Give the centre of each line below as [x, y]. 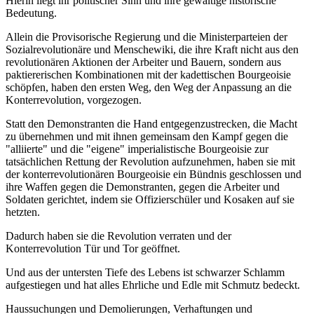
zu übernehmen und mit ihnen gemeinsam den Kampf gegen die [147, 137]
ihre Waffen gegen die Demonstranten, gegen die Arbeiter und [143, 187]
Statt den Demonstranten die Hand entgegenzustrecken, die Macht [151, 124]
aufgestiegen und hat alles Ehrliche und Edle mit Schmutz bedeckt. [153, 285]
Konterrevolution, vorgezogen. [74, 100]
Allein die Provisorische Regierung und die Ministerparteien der [146, 37]
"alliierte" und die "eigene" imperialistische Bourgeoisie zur [137, 149]
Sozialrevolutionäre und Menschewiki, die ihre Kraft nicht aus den [152, 50]
